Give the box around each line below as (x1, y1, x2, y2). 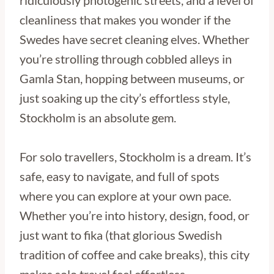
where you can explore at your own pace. (20, 188, 231, 204)
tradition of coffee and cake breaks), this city (20, 247, 250, 262)
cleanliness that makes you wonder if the (20, 12, 231, 28)
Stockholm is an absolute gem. (20, 110, 176, 125)
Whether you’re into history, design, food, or (20, 208, 250, 223)
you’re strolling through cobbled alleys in (20, 51, 232, 67)
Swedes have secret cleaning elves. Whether (20, 32, 250, 47)
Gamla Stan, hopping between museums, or (20, 71, 245, 86)
